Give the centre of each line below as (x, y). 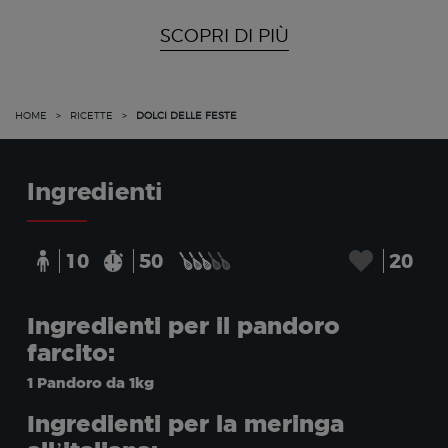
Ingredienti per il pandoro (183, 325)
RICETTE (91, 115)
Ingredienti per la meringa (185, 423)
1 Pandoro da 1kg (90, 383)
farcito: (70, 352)
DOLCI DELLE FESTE (186, 115)
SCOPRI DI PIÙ (224, 36)
